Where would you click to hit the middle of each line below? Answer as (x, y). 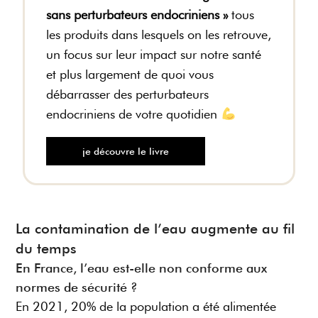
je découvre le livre (126, 152)
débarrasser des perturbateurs (128, 94)
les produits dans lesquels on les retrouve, (159, 35)
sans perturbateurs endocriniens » (137, 15)
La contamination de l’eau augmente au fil (155, 229)
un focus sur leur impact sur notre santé (154, 55)
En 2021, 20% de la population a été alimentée (146, 307)
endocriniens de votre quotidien (134, 114)
